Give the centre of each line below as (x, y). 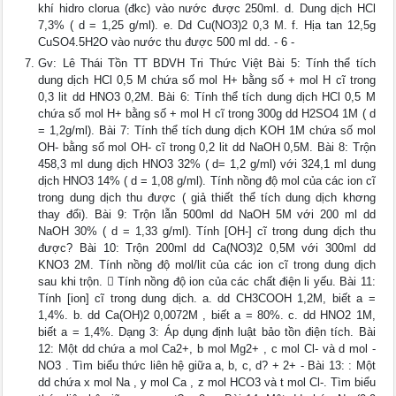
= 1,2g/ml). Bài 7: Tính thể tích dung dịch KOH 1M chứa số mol (207, 131)
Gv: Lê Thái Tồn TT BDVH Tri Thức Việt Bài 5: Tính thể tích (207, 64)
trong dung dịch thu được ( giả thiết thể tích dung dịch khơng (207, 198)
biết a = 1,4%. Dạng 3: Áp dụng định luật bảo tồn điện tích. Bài (207, 332)
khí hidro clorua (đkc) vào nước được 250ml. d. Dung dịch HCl (207, 9)
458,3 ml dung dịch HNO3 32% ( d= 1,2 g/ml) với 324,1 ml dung (207, 164)
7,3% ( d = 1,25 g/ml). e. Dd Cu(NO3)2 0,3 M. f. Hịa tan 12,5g (207, 26)
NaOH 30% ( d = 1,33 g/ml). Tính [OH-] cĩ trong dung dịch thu (207, 232)
